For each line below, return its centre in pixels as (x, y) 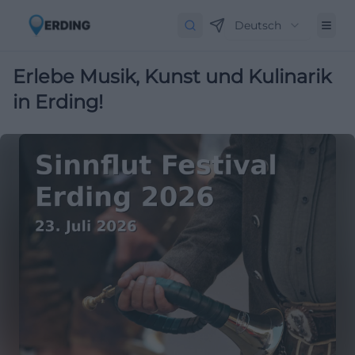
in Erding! (58, 102)
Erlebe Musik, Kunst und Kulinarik (172, 76)
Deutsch (258, 25)
